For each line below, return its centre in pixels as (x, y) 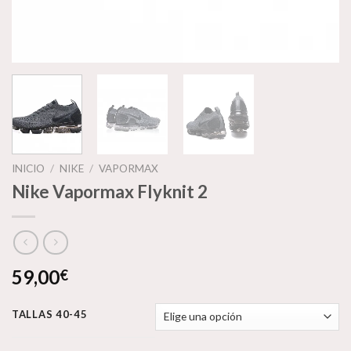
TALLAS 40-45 (50, 314)
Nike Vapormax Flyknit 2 (110, 192)
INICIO (28, 169)
